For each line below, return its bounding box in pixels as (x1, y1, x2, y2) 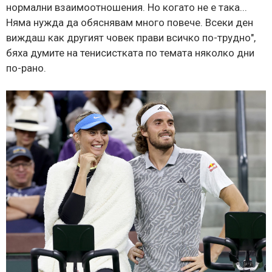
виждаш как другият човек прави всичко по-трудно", (6, 31, 256, 44)
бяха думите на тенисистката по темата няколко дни (6, 46, 254, 59)
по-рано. (6, 61, 46, 74)
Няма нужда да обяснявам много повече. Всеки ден (6, 16, 253, 29)
